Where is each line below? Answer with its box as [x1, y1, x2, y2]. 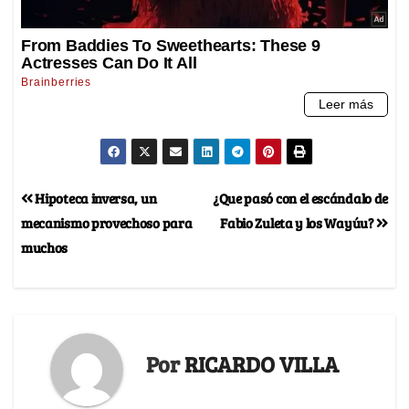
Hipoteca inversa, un [32, 187, 157, 207]
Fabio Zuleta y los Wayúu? [220, 212, 377, 232]
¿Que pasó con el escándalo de [212, 187, 388, 207]
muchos [21, 236, 68, 257]
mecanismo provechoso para [21, 212, 193, 232]
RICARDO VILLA [184, 348, 339, 379]
